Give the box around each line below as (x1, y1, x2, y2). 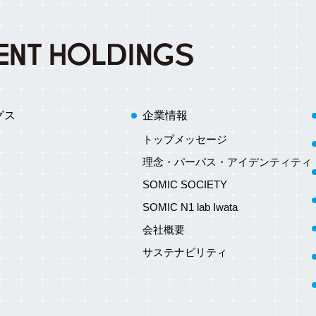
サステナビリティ (142, 246, 227, 259)
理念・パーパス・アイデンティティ (142, 156, 312, 169)
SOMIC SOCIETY (142, 178, 227, 191)
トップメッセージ (142, 133, 227, 146)
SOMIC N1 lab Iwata (142, 201, 238, 214)
